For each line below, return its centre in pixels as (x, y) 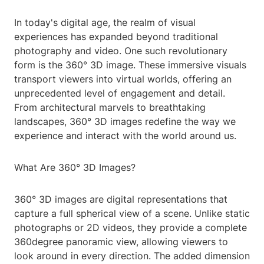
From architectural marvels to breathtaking (110, 108)
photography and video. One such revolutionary (121, 51)
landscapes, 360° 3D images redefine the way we (125, 122)
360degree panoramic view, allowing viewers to (121, 242)
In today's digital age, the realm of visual (105, 23)
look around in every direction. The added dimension (132, 256)
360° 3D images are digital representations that (121, 199)
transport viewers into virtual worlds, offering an (123, 79)
